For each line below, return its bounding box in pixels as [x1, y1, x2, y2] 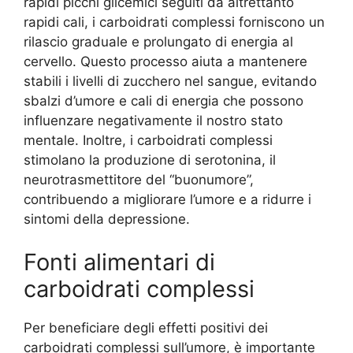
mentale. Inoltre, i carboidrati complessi [24, 132, 273, 148]
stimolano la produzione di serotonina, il [24, 151, 276, 168]
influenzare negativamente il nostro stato [24, 112, 283, 128]
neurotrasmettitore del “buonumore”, [24, 171, 254, 188]
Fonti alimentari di [24, 248, 215, 277]
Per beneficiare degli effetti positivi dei [24, 320, 268, 336]
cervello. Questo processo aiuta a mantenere [24, 53, 307, 69]
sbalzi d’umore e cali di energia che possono [24, 92, 303, 109]
